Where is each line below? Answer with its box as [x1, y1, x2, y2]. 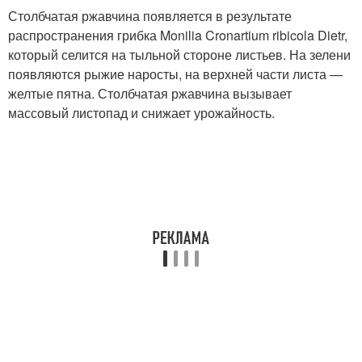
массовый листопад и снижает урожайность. [8, 103, 275, 122]
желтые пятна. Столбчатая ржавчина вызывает [8, 83, 292, 103]
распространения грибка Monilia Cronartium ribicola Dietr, [8, 25, 347, 44]
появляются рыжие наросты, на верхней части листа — [8, 64, 343, 83]
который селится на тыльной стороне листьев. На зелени [8, 44, 351, 64]
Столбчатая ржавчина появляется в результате [8, 6, 292, 25]
